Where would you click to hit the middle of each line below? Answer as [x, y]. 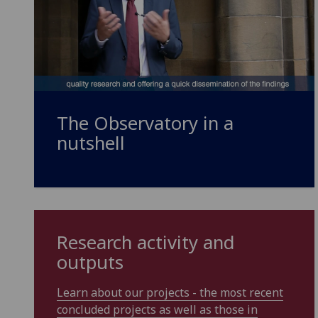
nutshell [91, 143]
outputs [90, 262]
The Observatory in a [145, 123]
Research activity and [146, 242]
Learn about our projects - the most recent [170, 292]
